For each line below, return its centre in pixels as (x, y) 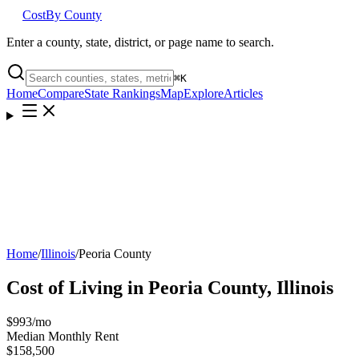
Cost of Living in (77, 287)
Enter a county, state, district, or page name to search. (140, 42)
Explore (204, 93)
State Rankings (122, 93)
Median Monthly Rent (63, 336)
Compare (61, 93)
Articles (243, 93)
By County (74, 15)
